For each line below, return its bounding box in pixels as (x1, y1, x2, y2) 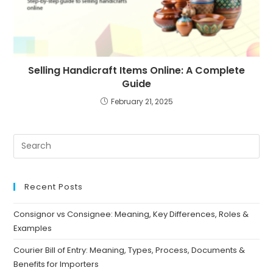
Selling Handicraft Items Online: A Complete (28, 63, 245, 77)
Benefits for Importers (13, 258, 101, 270)
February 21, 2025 (110, 96, 173, 107)
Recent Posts (24, 180, 83, 193)
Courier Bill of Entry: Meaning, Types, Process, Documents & (13, 244, 246, 256)
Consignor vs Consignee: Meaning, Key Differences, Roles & (13, 208, 249, 220)
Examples (13, 222, 54, 234)
